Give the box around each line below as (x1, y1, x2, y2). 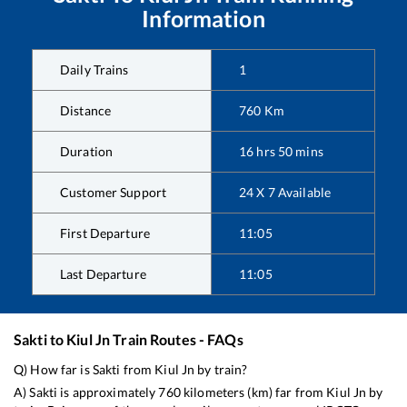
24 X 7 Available (239, 184, 332, 201)
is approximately (57, 384, 159, 401)
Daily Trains (60, 62, 129, 78)
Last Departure (60, 266, 146, 283)
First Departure (60, 225, 150, 242)
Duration (60, 144, 114, 160)
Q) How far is (14, 362, 93, 378)
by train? (194, 362, 248, 378)
